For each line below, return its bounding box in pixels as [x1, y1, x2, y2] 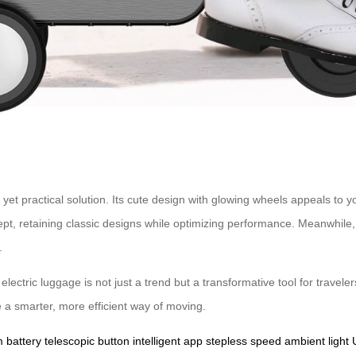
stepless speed [206, 335, 281, 348]
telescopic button [44, 335, 130, 348]
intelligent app [133, 335, 203, 348]
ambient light [284, 335, 349, 348]
